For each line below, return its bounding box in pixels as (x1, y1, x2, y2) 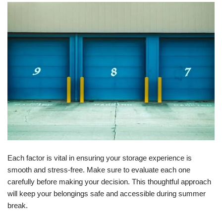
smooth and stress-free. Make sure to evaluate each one (7, 165, 190, 174)
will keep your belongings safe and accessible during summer (7, 189, 206, 198)
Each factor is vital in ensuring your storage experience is (7, 153, 192, 162)
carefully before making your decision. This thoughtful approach (7, 177, 211, 186)
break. (7, 201, 28, 210)
